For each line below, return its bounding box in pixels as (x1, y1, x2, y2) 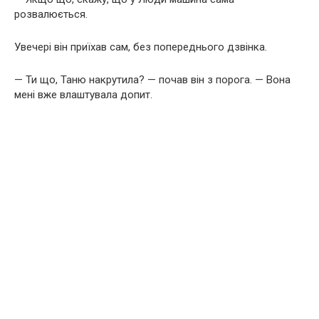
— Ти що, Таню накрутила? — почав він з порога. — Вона (14, 73, 291, 86)
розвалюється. (14, 8, 88, 21)
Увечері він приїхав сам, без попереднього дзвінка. (14, 41, 267, 53)
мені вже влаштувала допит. (14, 88, 152, 101)
